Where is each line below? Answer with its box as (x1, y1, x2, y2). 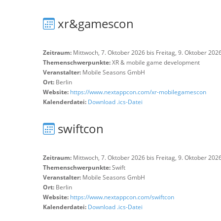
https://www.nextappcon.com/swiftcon (70, 193, 174, 201)
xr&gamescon (58, 15, 134, 32)
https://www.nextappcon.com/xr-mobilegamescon (70, 88, 206, 96)
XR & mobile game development (112, 58, 200, 67)
